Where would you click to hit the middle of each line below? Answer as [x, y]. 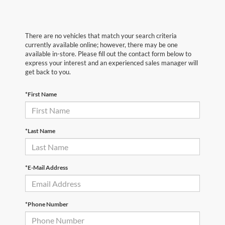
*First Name [41, 94]
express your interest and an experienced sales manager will [111, 63]
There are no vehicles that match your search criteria [101, 36]
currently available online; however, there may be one [101, 45]
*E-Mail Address [46, 168]
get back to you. [48, 72]
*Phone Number [47, 204]
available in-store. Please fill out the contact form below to [108, 54]
